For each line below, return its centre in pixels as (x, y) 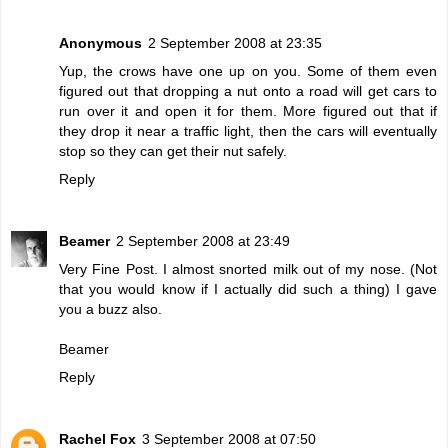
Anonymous (100, 42)
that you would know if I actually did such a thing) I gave (248, 288)
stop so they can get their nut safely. (173, 150)
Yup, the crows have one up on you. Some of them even (248, 70)
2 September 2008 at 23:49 (203, 240)
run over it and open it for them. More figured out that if (248, 110)
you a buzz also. (110, 308)
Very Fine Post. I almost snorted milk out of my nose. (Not (248, 268)
